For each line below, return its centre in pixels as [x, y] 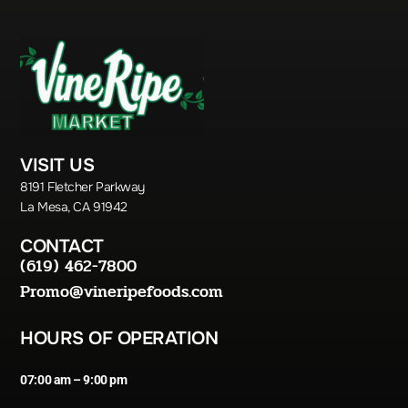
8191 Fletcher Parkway [82, 187]
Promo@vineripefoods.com [122, 292]
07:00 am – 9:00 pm [74, 380]
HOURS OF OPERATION [119, 339]
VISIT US [57, 166]
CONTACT [62, 247]
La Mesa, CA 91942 [74, 207]
